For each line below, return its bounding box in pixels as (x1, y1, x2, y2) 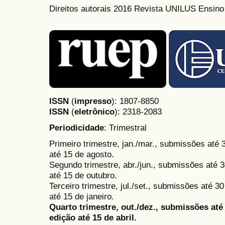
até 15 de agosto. (49, 149, 114, 160)
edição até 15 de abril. (49, 212, 137, 223)
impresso (74, 96, 111, 106)
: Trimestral (104, 123, 147, 133)
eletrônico (74, 106, 115, 117)
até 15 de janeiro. (49, 191, 114, 202)
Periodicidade (49, 123, 104, 133)
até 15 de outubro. (49, 170, 117, 181)
